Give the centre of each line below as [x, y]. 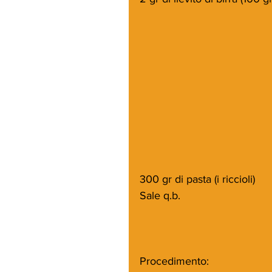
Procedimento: [174, 261]
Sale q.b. [161, 195]
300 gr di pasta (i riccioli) [197, 179]
